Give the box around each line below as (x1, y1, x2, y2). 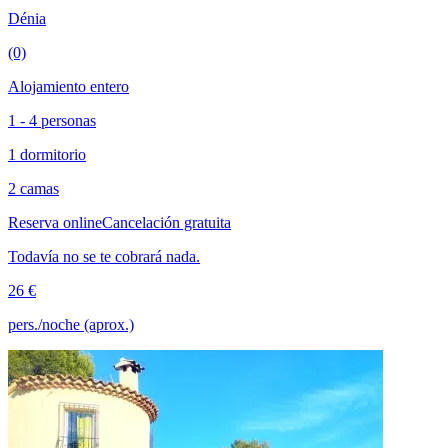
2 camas (8, 179, 59, 197)
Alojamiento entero (8, 77, 129, 95)
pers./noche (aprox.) (8, 315, 134, 333)
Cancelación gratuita (102, 213, 231, 231)
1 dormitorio (8, 145, 86, 163)
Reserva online (8, 213, 102, 231)
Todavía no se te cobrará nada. (8, 247, 200, 265)
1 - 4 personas (8, 111, 96, 129)
